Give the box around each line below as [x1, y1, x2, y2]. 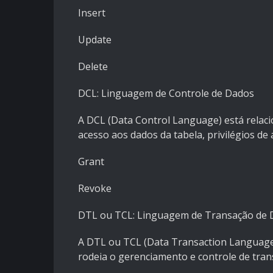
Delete [78, 60, 108, 74]
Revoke [78, 182, 112, 196]
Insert [78, 6, 105, 20]
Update [78, 33, 112, 47]
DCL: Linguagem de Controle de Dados [78, 87, 254, 101]
